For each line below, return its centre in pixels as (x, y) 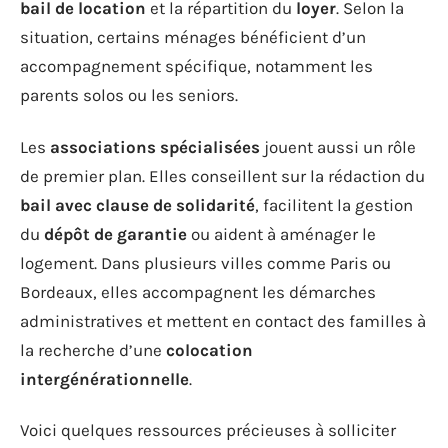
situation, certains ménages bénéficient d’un (193, 37)
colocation (209, 349)
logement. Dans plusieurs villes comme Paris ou (205, 262)
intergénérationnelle (104, 378)
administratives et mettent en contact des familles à (223, 320)
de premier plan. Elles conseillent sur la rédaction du (222, 175)
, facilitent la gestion (334, 204)
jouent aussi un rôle (338, 146)
